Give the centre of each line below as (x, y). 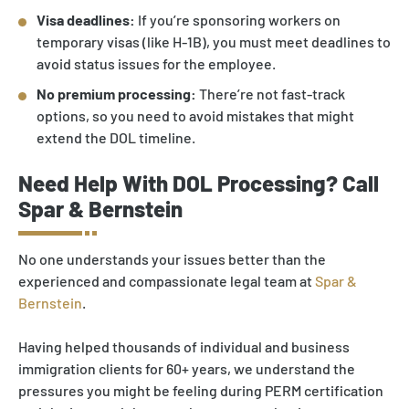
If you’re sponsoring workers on (238, 19)
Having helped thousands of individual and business (184, 347)
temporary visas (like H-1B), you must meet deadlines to (214, 41)
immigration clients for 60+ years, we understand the (187, 369)
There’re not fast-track (271, 94)
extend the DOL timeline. (116, 138)
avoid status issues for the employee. (156, 63)
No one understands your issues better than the (172, 259)
